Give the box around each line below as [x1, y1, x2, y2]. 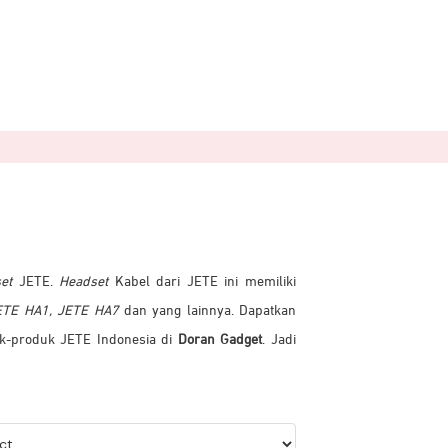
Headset [52, 275, 109, 289]
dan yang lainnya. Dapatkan [118, 304, 297, 318]
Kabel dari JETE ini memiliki [108, 275, 297, 289]
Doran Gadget [177, 333, 263, 347]
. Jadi [262, 333, 297, 347]
